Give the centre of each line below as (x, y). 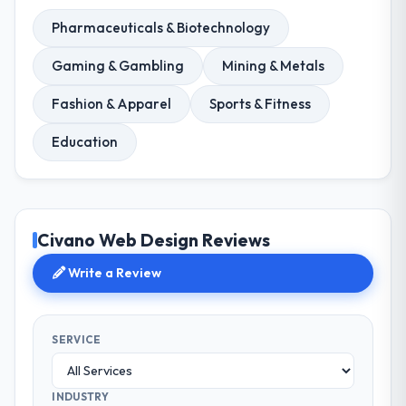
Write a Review (114, 273)
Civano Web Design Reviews (154, 241)
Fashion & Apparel (112, 103)
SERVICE (77, 339)
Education (85, 141)
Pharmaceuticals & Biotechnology (161, 27)
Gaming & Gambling (118, 65)
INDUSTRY (80, 397)
